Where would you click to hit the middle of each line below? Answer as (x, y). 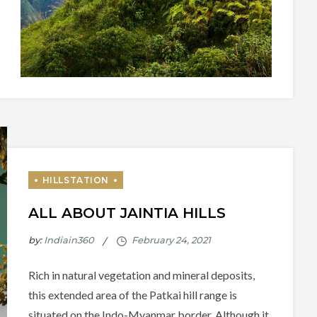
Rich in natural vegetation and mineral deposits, (141, 275)
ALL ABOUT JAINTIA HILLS (127, 213)
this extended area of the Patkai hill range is (132, 295)
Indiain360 (69, 240)
